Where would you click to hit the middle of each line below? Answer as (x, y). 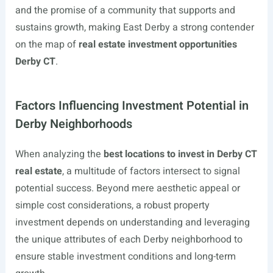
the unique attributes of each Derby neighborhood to (129, 240)
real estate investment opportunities (158, 45)
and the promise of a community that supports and (125, 11)
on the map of (47, 45)
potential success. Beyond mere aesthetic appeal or (127, 189)
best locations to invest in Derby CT (180, 154)
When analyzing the (59, 154)
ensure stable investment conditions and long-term (125, 257)
